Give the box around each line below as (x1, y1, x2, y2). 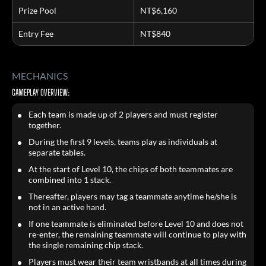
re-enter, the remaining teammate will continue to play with (28, 229, 246, 239)
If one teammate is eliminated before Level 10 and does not (28, 218, 243, 229)
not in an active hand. (28, 202, 106, 212)
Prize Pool (18, 5, 56, 15)
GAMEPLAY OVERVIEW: (12, 87, 69, 97)
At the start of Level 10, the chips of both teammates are (28, 164, 233, 174)
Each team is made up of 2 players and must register (28, 109, 218, 119)
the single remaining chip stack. (28, 240, 143, 250)
